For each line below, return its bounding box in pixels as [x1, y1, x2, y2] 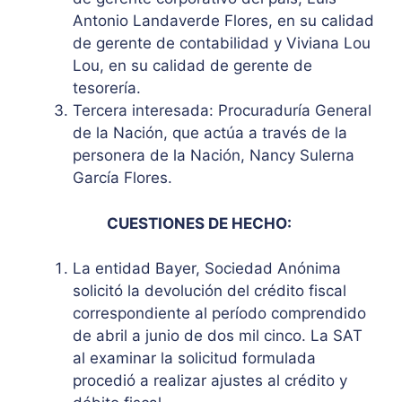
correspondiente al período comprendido [73, 304, 366, 323]
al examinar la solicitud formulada [73, 349, 316, 368]
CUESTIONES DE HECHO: [107, 214, 295, 232]
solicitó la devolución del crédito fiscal [73, 282, 346, 301]
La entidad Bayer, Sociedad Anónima [73, 259, 341, 278]
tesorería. [73, 79, 145, 98]
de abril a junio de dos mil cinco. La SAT [73, 327, 363, 345]
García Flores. [73, 169, 177, 188]
